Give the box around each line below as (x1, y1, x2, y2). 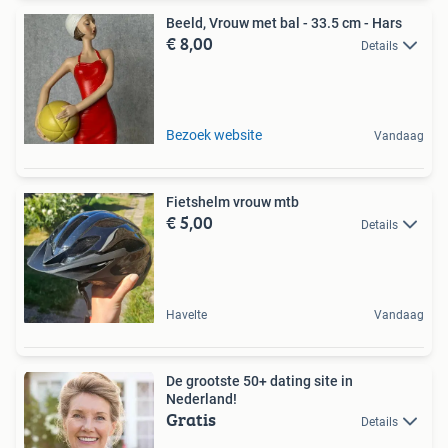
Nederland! (166, 391, 237, 408)
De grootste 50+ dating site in (166, 373, 353, 390)
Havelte (166, 308, 207, 323)
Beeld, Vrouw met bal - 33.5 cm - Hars (166, 15, 402, 32)
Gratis (166, 406, 216, 434)
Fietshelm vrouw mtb (166, 194, 299, 211)
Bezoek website (166, 127, 262, 144)
